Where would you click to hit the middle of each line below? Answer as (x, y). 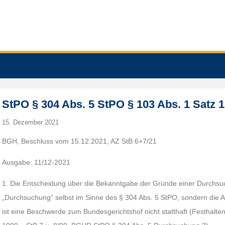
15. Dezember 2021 (31, 122)
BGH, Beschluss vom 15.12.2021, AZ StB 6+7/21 (80, 141)
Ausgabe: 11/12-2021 (36, 162)
